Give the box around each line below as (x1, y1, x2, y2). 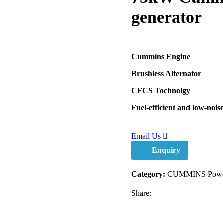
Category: (131, 169, 165, 178)
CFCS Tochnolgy (131, 86, 190, 95)
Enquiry (152, 145, 180, 154)
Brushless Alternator (131, 69, 201, 78)
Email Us (131, 132, 163, 140)
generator (131, 8, 202, 26)
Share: (131, 188, 151, 197)
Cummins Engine (131, 52, 190, 61)
